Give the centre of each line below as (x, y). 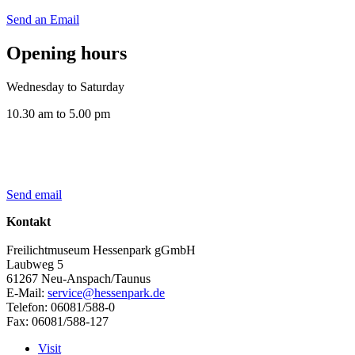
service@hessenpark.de (106, 292)
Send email (34, 194)
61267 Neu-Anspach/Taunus (78, 278)
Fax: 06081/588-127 (57, 321)
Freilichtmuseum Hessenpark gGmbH (101, 250)
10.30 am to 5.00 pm (58, 113)
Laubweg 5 (35, 264)
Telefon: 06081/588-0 (61, 307)
